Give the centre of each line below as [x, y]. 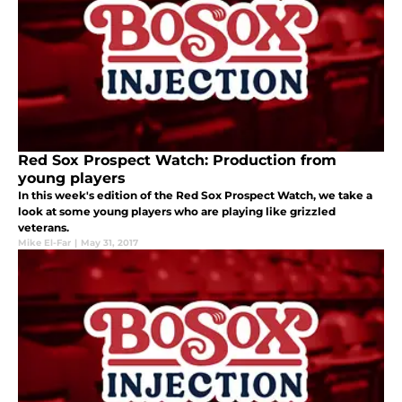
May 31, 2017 [109, 242]
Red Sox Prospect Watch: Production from [177, 160]
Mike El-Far [44, 242]
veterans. [44, 227]
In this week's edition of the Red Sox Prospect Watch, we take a [195, 195]
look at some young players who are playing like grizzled [177, 211]
